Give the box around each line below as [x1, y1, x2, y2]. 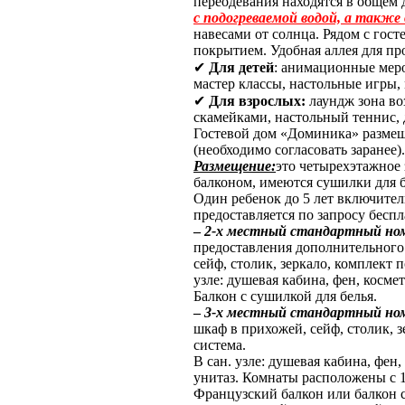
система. [193, 336, 246, 353]
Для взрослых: [209, 92, 306, 108]
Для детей [209, 59, 274, 75]
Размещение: [193, 157, 276, 174]
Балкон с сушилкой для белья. [193, 287, 384, 304]
